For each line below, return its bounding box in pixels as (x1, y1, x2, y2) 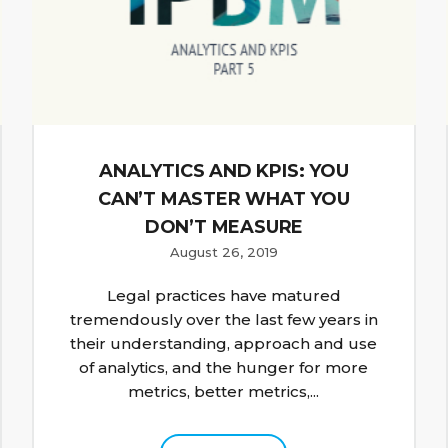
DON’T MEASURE (144, 216, 304, 239)
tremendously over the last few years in (69, 310, 378, 330)
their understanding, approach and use (70, 334, 378, 354)
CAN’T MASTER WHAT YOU (98, 188, 350, 211)
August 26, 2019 (169, 244, 278, 261)
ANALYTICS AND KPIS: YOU (99, 160, 349, 183)
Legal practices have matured (106, 286, 341, 306)
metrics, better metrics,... (128, 382, 320, 402)
